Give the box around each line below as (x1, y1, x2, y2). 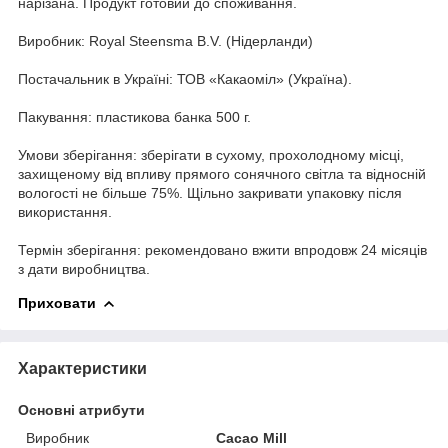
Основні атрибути (18, 401, 145, 418)
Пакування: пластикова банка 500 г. (18, 108, 251, 125)
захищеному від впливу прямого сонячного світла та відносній (18, 165, 426, 182)
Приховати (18, 294, 96, 311)
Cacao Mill (216, 429, 288, 446)
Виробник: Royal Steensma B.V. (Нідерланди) (18, 32, 313, 49)
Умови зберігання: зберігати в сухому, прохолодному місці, (18, 146, 404, 163)
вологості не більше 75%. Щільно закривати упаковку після (18, 184, 402, 201)
